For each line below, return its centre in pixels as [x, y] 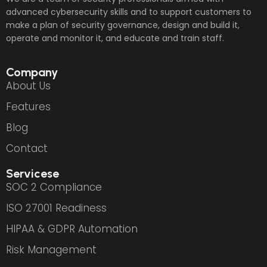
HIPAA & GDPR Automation [72, 229]
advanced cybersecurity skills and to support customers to [129, 12]
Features [28, 107]
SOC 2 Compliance [54, 187]
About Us [28, 86]
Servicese [32, 174]
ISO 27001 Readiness [56, 208]
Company [32, 72]
